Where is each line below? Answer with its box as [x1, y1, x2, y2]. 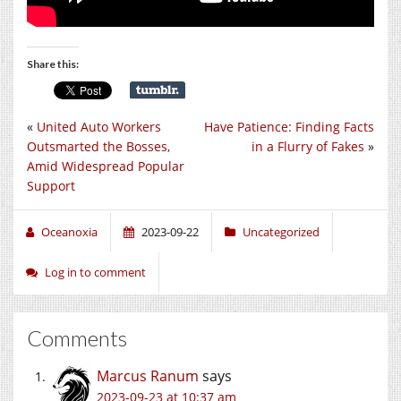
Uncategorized [243, 223, 320, 240]
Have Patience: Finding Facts [204, 117, 374, 135]
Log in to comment [45, 263, 146, 280]
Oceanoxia [41, 223, 98, 240]
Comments [27, 324, 127, 351]
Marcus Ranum [97, 365, 199, 386]
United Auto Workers [37, 117, 161, 135]
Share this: [27, 56, 79, 71]
